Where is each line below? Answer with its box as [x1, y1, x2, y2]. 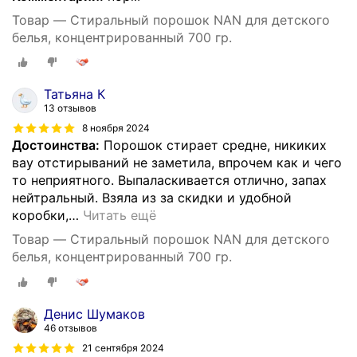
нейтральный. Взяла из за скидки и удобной [12, 190, 292, 206]
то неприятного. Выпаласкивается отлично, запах [12, 172, 327, 189]
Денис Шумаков [44, 305, 145, 322]
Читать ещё [83, 207, 156, 224]
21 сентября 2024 [82, 341, 164, 354]
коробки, [12, 207, 69, 224]
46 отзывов [44, 321, 97, 334]
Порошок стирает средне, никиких [100, 137, 327, 154]
